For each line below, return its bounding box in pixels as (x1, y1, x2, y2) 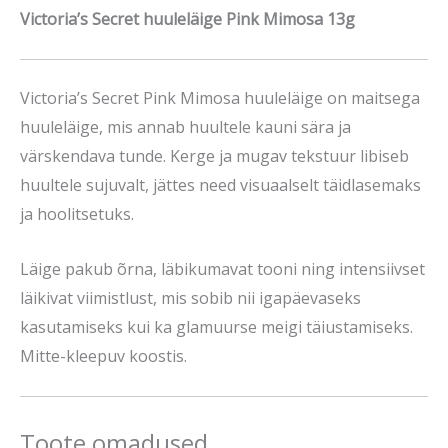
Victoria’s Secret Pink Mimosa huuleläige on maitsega (20, 87, 420, 110)
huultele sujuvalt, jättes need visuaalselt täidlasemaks (20, 174, 421, 197)
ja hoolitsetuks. (20, 203, 134, 226)
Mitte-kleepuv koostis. (20, 344, 187, 367)
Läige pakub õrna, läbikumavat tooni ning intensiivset (20, 257, 425, 280)
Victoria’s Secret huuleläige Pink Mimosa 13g (20, 8, 355, 31)
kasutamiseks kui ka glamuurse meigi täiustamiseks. (20, 315, 413, 338)
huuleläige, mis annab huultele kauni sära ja (20, 116, 351, 139)
